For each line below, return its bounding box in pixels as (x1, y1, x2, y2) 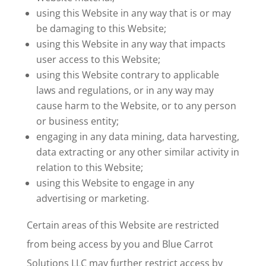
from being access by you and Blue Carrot (26, 237, 213, 251)
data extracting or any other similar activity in (36, 145, 239, 159)
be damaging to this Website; (36, 21, 166, 35)
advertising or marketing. (36, 191, 149, 205)
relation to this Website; (36, 160, 143, 174)
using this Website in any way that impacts (36, 37, 226, 50)
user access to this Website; (36, 52, 160, 66)
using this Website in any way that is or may (36, 6, 231, 20)
